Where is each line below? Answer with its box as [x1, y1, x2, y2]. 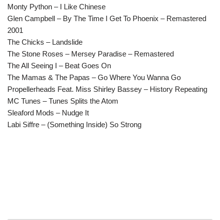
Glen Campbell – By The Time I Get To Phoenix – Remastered [7, 14, 206, 23]
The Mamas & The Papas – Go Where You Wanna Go [7, 73, 181, 82]
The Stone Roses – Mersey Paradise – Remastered [7, 50, 174, 58]
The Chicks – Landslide [7, 38, 82, 47]
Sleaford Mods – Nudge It [7, 109, 89, 117]
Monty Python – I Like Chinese [7, 2, 106, 11]
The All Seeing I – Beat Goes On [7, 61, 111, 70]
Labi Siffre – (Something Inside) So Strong [7, 120, 141, 129]
